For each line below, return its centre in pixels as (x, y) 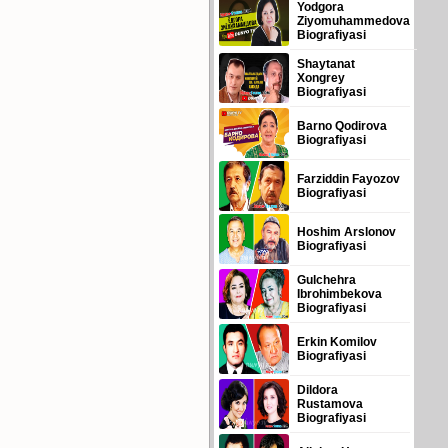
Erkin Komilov (337, 342)
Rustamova (330, 404)
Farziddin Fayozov (348, 179)
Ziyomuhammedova (353, 21)
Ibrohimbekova (339, 294)
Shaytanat (326, 64)
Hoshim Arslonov (346, 232)
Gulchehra (326, 280)
